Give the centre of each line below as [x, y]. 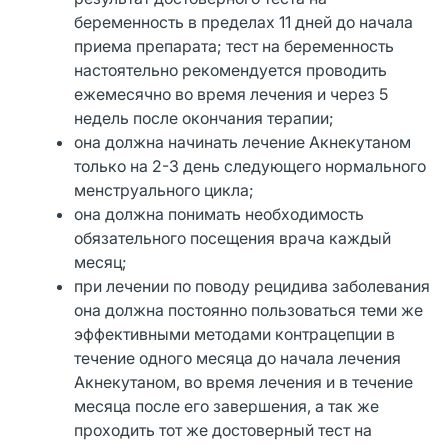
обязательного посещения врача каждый [233, 237]
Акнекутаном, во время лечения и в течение [244, 381]
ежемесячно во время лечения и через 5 [231, 93]
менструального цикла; [164, 189]
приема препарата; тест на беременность [234, 45]
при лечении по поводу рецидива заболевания [252, 285]
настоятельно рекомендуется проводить [231, 69]
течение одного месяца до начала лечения [238, 357]
